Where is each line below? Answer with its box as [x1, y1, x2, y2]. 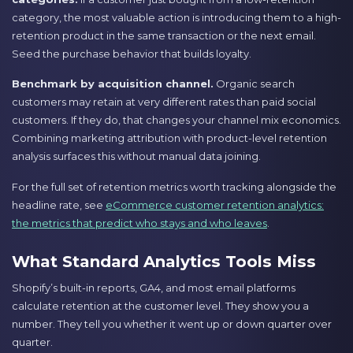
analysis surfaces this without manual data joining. [12, 150, 261, 163]
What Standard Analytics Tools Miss [12, 252, 316, 272]
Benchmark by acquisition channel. [12, 77, 214, 91]
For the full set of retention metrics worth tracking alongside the [12, 180, 336, 193]
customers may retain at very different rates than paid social [12, 95, 316, 109]
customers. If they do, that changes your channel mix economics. [12, 113, 341, 127]
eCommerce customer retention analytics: [106, 198, 324, 211]
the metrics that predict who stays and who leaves [12, 216, 267, 229]
